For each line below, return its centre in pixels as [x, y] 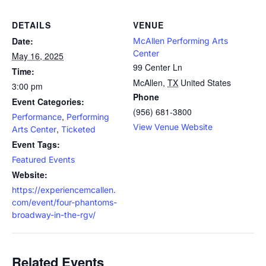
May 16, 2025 [38, 56]
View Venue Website [173, 127]
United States [206, 83]
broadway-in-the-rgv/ [54, 215]
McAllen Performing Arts [180, 41]
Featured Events [43, 159]
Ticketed [78, 129]
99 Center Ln [158, 67]
